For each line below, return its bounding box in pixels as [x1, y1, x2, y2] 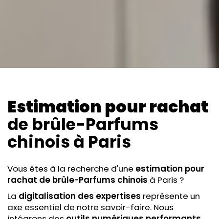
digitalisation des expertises [19, 190, 141, 202]
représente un [141, 190, 200, 202]
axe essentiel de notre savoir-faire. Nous [7, 201, 174, 214]
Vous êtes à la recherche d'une [7, 163, 133, 175]
